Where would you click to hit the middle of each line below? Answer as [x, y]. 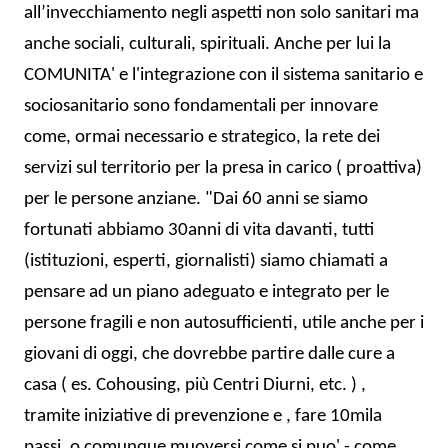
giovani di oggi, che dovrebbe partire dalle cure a [209, 354]
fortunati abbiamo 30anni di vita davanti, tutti [199, 230]
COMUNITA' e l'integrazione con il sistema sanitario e [223, 75]
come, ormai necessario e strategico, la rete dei [202, 137]
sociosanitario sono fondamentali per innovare [201, 106]
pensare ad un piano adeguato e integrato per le [206, 292]
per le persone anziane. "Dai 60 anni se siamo [196, 199]
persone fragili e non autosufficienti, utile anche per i [224, 323]
